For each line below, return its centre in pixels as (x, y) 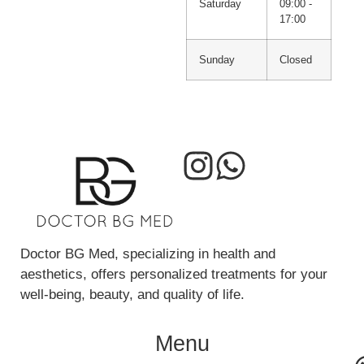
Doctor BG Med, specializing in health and (148, 253)
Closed (295, 59)
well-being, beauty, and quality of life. (132, 294)
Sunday (217, 59)
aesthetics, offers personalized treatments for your (174, 274)
